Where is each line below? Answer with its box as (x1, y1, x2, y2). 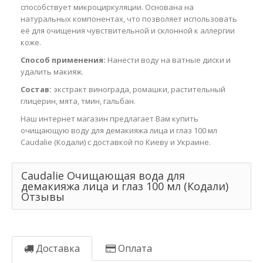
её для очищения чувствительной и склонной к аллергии (21, 25, 235, 36)
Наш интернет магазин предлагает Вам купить (21, 113, 198, 124)
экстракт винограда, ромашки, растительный (52, 84, 225, 95)
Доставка (33, 242, 80, 255)
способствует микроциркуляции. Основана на (21, 2, 194, 12)
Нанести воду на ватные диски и (106, 55, 231, 65)
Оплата (116, 242, 152, 255)
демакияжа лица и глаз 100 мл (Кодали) (21, 179, 228, 193)
